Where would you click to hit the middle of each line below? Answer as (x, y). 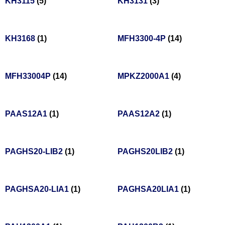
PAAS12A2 (140, 114)
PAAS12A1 (27, 114)
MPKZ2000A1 (144, 76)
